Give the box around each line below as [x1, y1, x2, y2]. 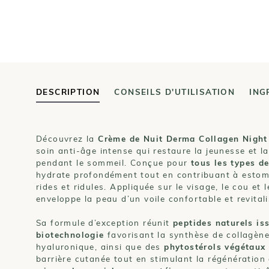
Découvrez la [36, 133, 98, 144]
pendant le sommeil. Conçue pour [36, 157, 191, 168]
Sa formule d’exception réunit [36, 217, 173, 228]
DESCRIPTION [36, 86, 100, 97]
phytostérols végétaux [164, 241, 266, 252]
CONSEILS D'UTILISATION [114, 86, 235, 97]
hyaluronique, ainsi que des [36, 241, 165, 252]
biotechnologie [36, 229, 104, 240]
